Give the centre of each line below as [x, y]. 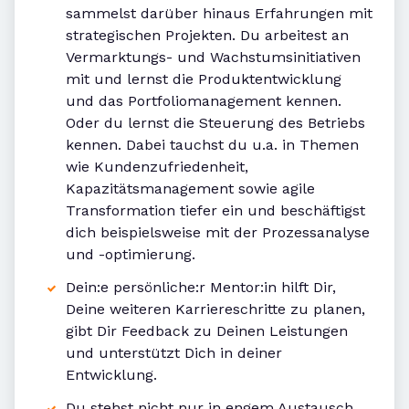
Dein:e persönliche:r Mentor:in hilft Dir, [201, 288]
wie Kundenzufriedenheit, [157, 167]
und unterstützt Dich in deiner [174, 353]
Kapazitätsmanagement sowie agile [190, 189]
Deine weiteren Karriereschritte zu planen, [215, 309]
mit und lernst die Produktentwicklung [204, 79]
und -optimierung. [131, 255]
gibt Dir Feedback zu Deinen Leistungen [207, 331]
